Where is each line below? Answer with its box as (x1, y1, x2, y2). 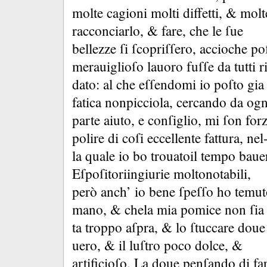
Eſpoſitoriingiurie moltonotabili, (72, 164, 251, 183)
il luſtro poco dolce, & (119, 236, 243, 254)
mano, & (72, 200, 125, 219)
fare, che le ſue (162, 21, 243, 40)
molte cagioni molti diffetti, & (72, 4, 240, 22)
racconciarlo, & (72, 21, 162, 40)
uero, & (72, 236, 119, 254)
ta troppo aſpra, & (72, 218, 176, 237)
